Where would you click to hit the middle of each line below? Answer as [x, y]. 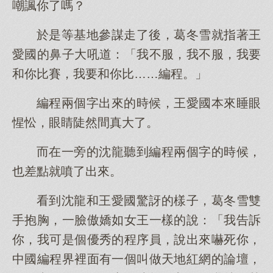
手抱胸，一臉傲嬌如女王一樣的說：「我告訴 [136, 220]
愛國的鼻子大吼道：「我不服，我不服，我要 [136, 54]
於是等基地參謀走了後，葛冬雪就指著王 [149, 35]
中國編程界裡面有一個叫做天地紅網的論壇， [136, 259]
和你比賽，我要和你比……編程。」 [110, 74]
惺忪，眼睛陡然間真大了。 [85, 122]
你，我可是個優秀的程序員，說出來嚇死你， [136, 239]
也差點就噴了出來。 [67, 171]
